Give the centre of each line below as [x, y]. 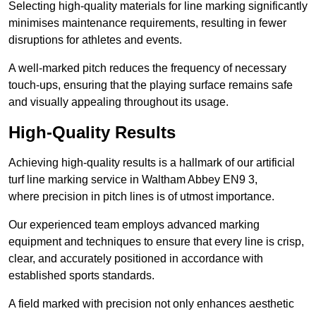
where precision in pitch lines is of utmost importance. [141, 197]
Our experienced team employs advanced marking [134, 225]
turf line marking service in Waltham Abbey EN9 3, [133, 180]
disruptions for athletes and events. [95, 40]
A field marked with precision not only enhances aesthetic [151, 304]
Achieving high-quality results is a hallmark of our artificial [152, 163]
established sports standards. [81, 276]
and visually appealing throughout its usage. [119, 102]
